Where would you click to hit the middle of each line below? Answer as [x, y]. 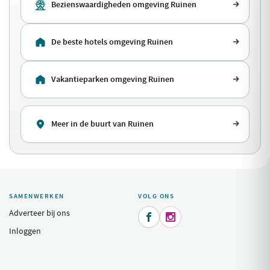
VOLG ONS [156, 196]
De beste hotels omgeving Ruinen [112, 42]
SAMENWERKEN [37, 196]
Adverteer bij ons [39, 212]
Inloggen [25, 231]
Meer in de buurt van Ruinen [102, 124]
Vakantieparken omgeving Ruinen [113, 79]
